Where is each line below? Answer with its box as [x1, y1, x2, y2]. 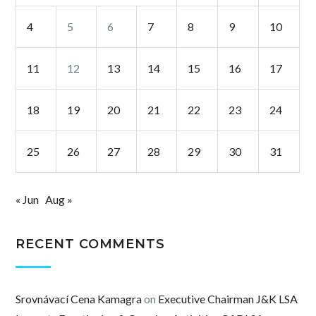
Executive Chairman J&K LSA [158, 292, 298, 306]
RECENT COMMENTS [16, 236, 165, 253]
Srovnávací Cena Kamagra [16, 292, 142, 306]
